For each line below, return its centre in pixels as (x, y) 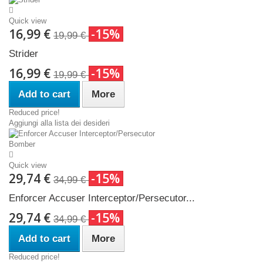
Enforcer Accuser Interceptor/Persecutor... (102, 198)
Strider (23, 53)
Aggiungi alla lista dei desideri (59, 123)
